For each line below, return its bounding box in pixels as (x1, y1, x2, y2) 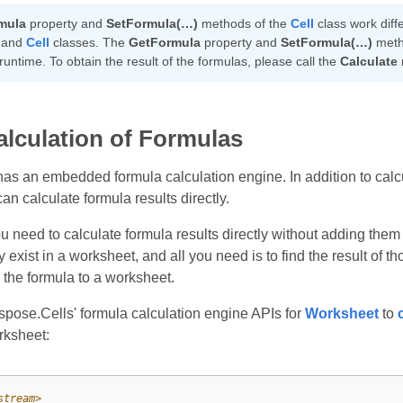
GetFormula (128, 35, 201, 50)
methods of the (197, 16, 291, 31)
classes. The (49, 35, 129, 50)
